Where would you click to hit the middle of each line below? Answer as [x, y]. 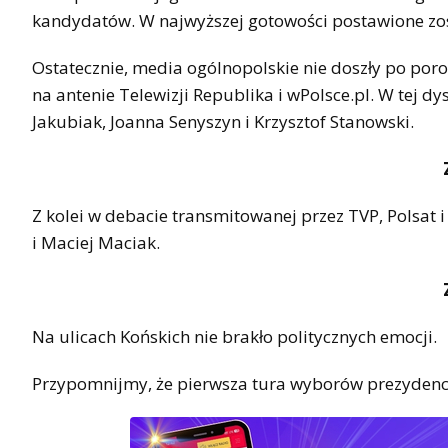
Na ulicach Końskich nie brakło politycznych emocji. [234, 336]
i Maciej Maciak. [96, 242]
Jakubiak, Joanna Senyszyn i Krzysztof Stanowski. [223, 121]
